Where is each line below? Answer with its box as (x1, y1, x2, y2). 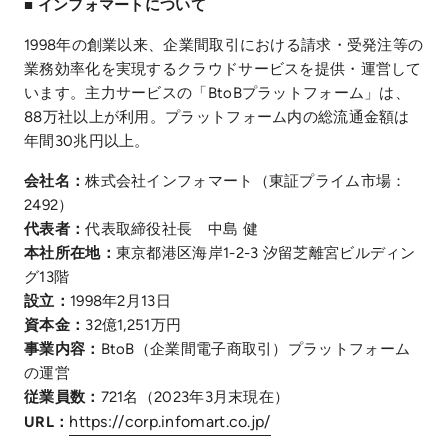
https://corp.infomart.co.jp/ (69, 411, 271, 431)
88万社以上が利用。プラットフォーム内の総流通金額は (24, 107, 410, 126)
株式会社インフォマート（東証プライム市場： (85, 171, 407, 190)
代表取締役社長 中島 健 (85, 219, 258, 238)
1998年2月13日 (69, 291, 176, 310)
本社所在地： (24, 243, 116, 262)
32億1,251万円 (85, 315, 186, 334)
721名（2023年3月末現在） (100, 387, 294, 406)
